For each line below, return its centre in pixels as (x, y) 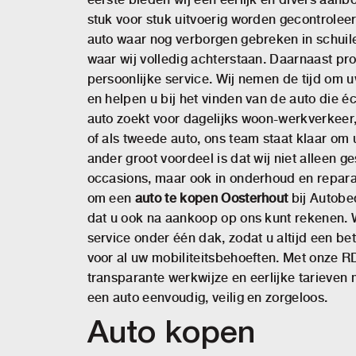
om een (111, 198)
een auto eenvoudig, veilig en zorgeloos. (207, 298)
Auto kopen (171, 334)
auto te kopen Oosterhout (211, 198)
